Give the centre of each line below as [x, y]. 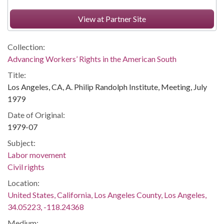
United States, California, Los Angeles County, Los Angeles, [107, 195]
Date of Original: [36, 115]
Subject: [21, 143]
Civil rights [26, 167]
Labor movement [37, 155]
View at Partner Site [112, 19]
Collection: [26, 47]
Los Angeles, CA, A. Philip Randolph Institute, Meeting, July [107, 87]
